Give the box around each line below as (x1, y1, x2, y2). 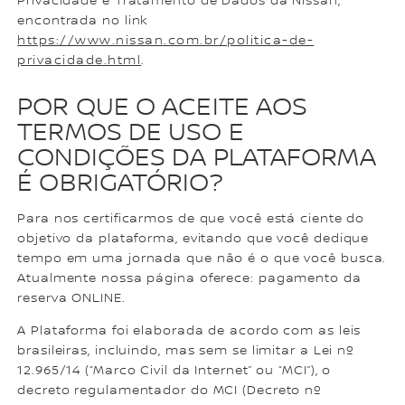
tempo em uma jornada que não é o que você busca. (17, 251, 387, 267)
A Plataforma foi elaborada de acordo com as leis (17, 324, 362, 339)
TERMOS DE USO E (17, 118, 244, 149)
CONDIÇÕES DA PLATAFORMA (17, 143, 376, 174)
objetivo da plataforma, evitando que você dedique (17, 231, 370, 247)
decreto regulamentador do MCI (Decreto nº (17, 383, 323, 399)
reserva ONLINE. (17, 291, 126, 306)
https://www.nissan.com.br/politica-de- (17, 33, 315, 48)
